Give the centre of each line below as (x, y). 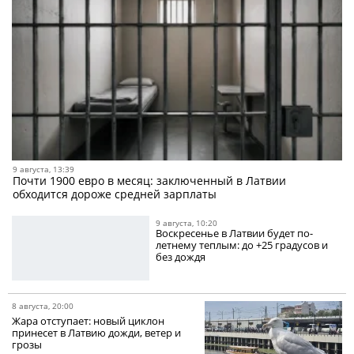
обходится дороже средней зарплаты (115, 194)
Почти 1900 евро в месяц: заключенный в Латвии (149, 181)
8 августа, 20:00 (43, 306)
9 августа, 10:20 (187, 223)
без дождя (181, 257)
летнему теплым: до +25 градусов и (242, 245)
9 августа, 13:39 (43, 169)
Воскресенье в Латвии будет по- (235, 233)
